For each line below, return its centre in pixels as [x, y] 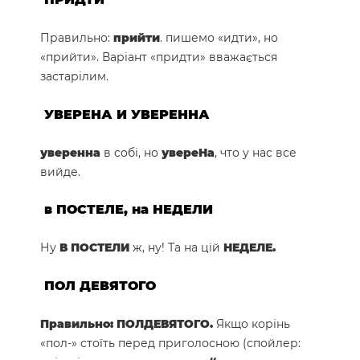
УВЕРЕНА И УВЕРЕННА [127, 114]
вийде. [60, 172]
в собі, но [133, 152]
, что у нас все [256, 152]
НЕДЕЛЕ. [250, 248]
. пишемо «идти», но [219, 38]
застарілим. [74, 77]
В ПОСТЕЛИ [96, 248]
